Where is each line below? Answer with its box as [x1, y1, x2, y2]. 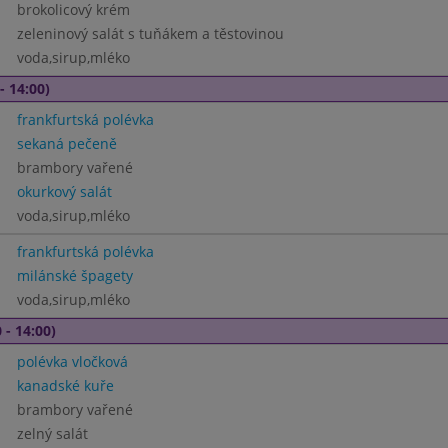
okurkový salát [16, 182, 112, 201]
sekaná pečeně [16, 134, 117, 153]
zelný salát [16, 424, 88, 443]
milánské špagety [16, 266, 133, 285]
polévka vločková [16, 352, 128, 371]
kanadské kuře [16, 376, 114, 395]
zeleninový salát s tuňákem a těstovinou [16, 24, 284, 43]
